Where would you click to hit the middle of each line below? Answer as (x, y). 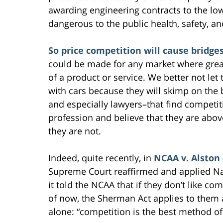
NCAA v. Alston (187, 158)
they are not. (75, 131)
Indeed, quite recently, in (101, 158)
